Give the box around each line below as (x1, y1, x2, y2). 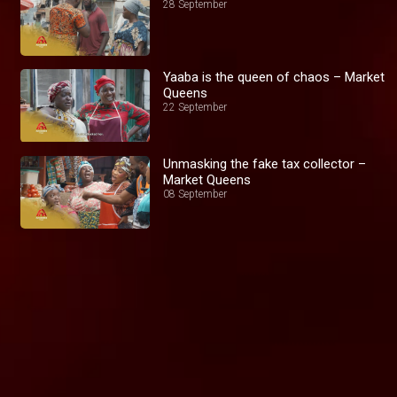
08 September (163, 187, 228, 200)
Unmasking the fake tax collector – (163, 155, 367, 172)
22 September (163, 100, 228, 113)
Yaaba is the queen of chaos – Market (163, 68, 385, 85)
